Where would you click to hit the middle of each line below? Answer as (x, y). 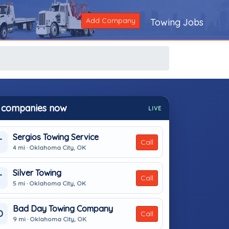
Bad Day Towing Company (63, 208)
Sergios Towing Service (56, 137)
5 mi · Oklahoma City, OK (49, 183)
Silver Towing (37, 173)
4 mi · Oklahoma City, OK (49, 147)
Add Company (111, 20)
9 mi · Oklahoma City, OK (50, 219)
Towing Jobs (177, 22)
